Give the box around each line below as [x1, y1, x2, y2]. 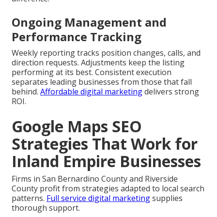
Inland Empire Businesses [12, 150, 201, 171]
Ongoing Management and [12, 14, 167, 30]
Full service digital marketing [46, 192, 150, 203]
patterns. [12, 192, 46, 203]
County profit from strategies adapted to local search [12, 183, 204, 194]
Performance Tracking [12, 28, 141, 45]
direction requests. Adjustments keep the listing [12, 57, 185, 68]
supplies [150, 192, 183, 203]
